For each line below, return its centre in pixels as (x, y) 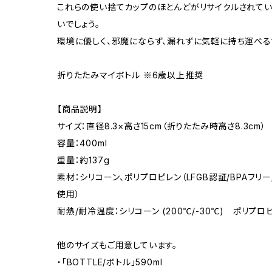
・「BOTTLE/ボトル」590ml (110, 262)
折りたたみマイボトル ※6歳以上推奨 (130, 75)
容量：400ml (82, 143)
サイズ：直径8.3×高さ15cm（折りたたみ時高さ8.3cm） (161, 126)
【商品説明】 (80, 109)
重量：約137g (83, 160)
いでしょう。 (79, 24)
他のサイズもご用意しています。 (117, 245)
